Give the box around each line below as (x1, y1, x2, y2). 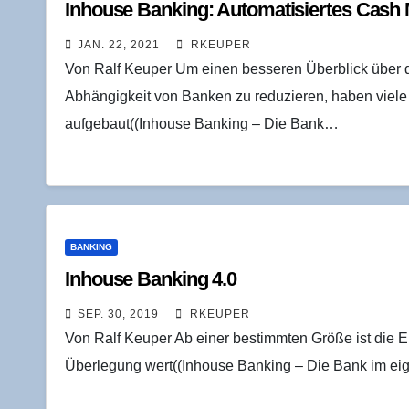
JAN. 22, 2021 (78, 38, 160, 51)
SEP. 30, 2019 (78, 308, 159, 320)
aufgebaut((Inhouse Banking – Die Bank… (65, 116, 339, 131)
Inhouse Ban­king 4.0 (65, 267, 237, 290)
